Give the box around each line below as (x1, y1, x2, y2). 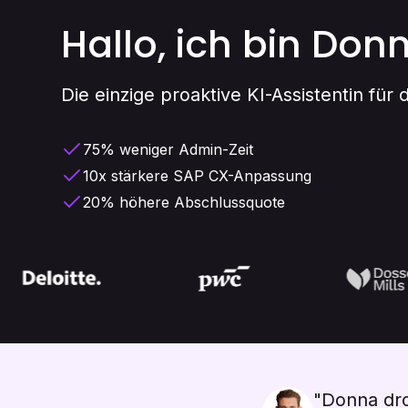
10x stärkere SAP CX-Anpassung (83, 166, 312, 185)
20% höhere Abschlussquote (83, 192, 286, 211)
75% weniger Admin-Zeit (83, 139, 254, 158)
